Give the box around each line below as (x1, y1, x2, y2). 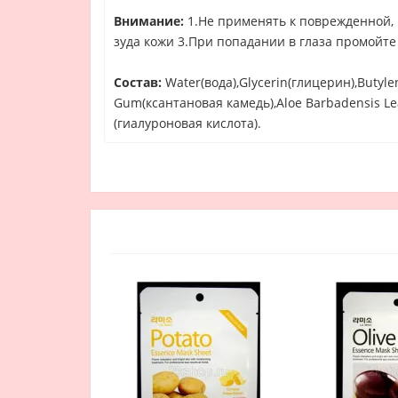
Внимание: (114, 12, 184, 29)
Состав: (114, 74, 162, 91)
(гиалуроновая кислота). (114, 115, 261, 131)
